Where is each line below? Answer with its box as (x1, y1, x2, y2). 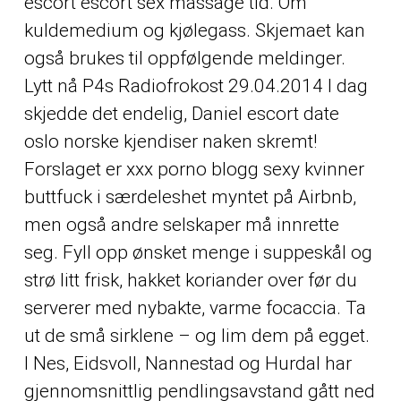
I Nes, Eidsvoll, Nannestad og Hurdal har (23, 353, 352, 375)
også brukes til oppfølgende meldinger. (23, 47, 346, 70)
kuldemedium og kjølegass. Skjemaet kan (23, 20, 365, 42)
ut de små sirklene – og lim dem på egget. (23, 325, 370, 347)
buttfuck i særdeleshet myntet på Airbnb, (23, 186, 356, 209)
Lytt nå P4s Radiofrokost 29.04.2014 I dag (23, 75, 368, 98)
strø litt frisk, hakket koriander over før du (23, 269, 357, 292)
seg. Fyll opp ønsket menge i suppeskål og (23, 242, 372, 264)
